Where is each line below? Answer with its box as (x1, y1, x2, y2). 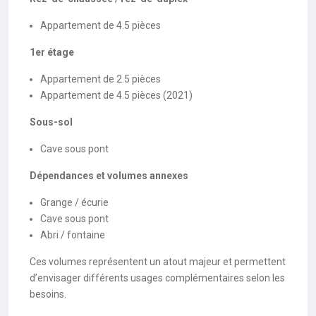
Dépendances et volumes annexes (30, 170, 188, 181)
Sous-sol (30, 116, 73, 128)
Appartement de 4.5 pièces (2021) (40, 90, 193, 101)
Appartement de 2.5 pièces (40, 73, 161, 85)
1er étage (30, 47, 74, 58)
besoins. (30, 288, 66, 300)
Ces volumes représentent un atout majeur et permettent (30, 256, 286, 267)
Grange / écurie (40, 197, 109, 208)
